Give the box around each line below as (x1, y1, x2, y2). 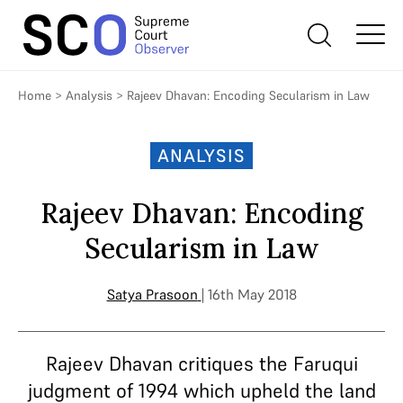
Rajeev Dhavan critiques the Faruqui (45, 351, 358, 376)
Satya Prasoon (106, 285, 198, 303)
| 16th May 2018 (201, 285, 297, 303)
